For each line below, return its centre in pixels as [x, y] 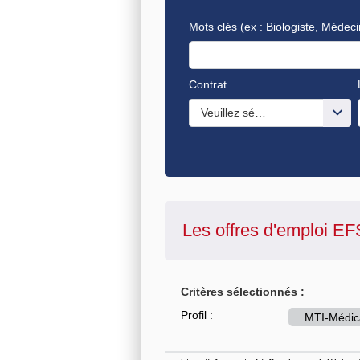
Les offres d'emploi [258, 230]
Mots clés [213, 26]
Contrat [208, 84]
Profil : [197, 315]
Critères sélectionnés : [243, 291]
